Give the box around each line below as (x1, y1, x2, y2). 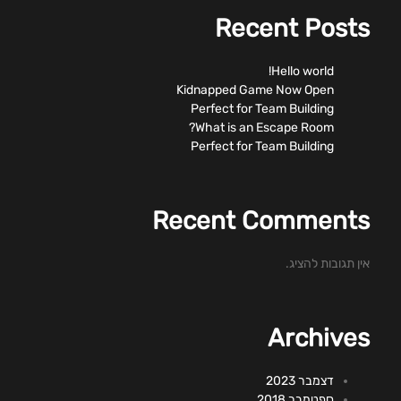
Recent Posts (215, 13, 370, 43)
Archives (268, 322, 370, 353)
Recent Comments (152, 205, 370, 235)
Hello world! (271, 63, 334, 79)
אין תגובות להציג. (286, 255, 370, 271)
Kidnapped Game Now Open (176, 81, 334, 98)
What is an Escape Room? (195, 119, 334, 135)
